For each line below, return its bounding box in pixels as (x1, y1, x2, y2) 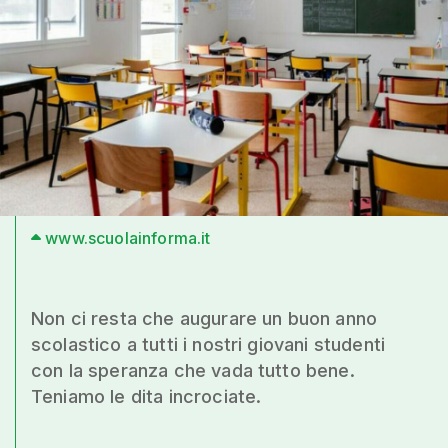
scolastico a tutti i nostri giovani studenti (31, 333, 386, 355)
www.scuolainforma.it (41, 227, 211, 248)
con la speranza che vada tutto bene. (31, 359, 355, 381)
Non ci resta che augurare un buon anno (31, 307, 378, 329)
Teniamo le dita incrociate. (31, 385, 262, 407)
